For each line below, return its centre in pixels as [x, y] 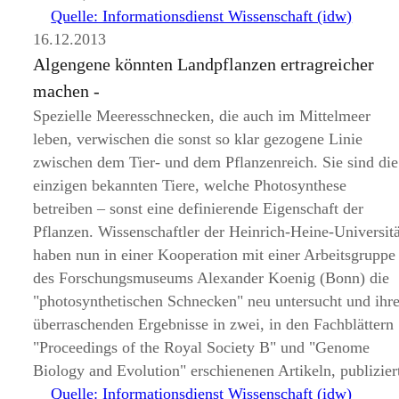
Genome [343, 347]
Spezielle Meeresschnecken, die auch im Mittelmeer [202, 116]
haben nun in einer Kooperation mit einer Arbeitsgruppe [215, 255]
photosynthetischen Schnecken [138, 301]
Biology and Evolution [107, 370]
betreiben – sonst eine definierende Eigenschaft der [199, 208]
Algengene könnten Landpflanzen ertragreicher [204, 64]
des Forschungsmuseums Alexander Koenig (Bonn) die [212, 278]
